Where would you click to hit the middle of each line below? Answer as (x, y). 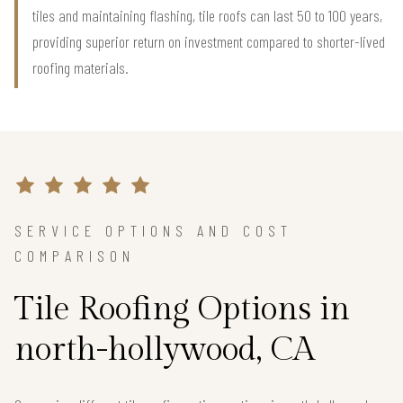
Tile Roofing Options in (182, 309)
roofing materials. (81, 67)
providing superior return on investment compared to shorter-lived (209, 41)
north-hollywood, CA (165, 350)
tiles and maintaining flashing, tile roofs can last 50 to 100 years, (207, 15)
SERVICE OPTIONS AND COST (153, 230)
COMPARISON (75, 255)
